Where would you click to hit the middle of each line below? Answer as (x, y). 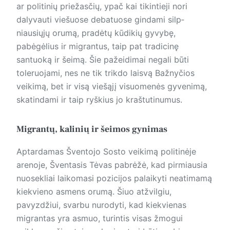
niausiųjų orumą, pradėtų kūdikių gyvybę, (96, 33)
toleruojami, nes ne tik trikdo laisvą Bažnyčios (106, 73)
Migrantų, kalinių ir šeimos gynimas (92, 129)
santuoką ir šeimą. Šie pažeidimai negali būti (103, 59)
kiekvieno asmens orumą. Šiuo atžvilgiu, (94, 192)
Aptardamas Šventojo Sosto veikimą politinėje (106, 152)
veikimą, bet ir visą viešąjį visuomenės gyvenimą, (112, 86)
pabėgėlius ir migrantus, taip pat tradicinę (98, 46)
